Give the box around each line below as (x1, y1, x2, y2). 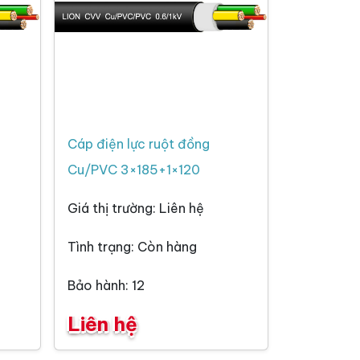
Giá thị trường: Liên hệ (67, 200, 204, 217)
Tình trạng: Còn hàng (67, 239, 197, 256)
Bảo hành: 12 (67, 277, 145, 294)
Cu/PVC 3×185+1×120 (67, 162, 200, 178)
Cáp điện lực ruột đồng (67, 136, 210, 153)
